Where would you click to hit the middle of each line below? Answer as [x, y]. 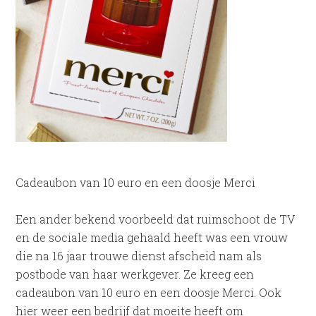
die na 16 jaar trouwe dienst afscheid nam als [139, 256]
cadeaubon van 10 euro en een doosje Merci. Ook [149, 292]
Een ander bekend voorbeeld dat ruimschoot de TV [156, 219]
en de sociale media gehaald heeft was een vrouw [152, 237]
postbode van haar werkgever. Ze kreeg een [135, 274]
